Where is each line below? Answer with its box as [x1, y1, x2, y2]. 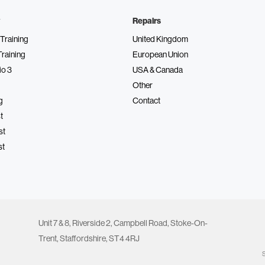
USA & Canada [132, 64, 183, 75]
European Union [132, 49, 188, 59]
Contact [132, 95, 160, 105]
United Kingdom [132, 34, 188, 44]
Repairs [132, 15, 161, 26]
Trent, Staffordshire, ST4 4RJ [38, 233, 140, 243]
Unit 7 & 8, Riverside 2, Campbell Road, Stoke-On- [38, 218, 208, 228]
